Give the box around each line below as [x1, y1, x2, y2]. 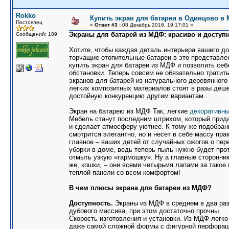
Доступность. [69, 199, 113, 207]
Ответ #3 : [95, 22, 121, 28]
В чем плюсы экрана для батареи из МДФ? [69, 184, 212, 192]
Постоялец [16, 19, 42, 25]
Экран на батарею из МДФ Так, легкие [69, 107, 190, 115]
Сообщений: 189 [16, 31, 57, 37]
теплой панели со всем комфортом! [69, 169, 180, 176]
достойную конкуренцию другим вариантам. [69, 92, 205, 100]
